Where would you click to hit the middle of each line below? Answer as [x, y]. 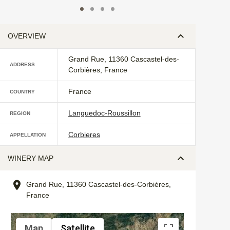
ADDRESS [22, 64]
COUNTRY [22, 91]
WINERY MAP [30, 158]
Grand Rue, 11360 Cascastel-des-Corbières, [98, 184]
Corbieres [84, 134]
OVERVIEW [26, 36]
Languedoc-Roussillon [104, 113]
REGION [20, 113]
